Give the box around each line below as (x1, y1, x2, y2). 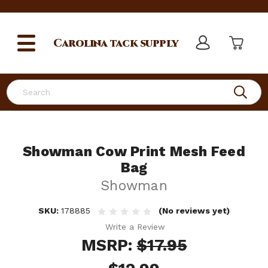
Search (7, 81, 34, 90)
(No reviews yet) (159, 206, 230, 215)
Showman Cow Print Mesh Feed (23, 144, 245, 160)
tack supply (107, 35, 179, 51)
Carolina (53, 35, 108, 51)
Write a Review (105, 221, 166, 232)
